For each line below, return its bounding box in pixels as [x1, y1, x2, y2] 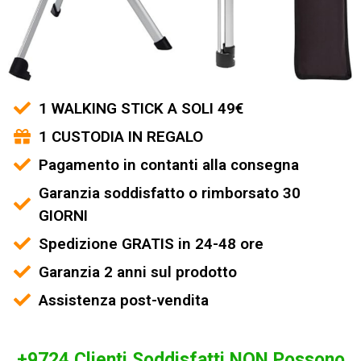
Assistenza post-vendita [39, 290, 210, 309]
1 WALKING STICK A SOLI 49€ [39, 98, 244, 118]
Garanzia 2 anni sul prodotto [39, 262, 238, 281]
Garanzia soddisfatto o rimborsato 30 [39, 183, 301, 202]
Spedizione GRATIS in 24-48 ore [39, 234, 264, 253]
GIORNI [39, 205, 89, 225]
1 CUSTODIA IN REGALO [39, 127, 204, 146]
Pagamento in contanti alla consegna [39, 155, 300, 174]
